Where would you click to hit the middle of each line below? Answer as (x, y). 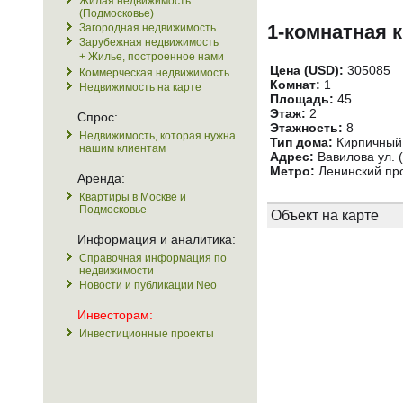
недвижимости (116, 271)
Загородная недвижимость (148, 28)
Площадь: (302, 99)
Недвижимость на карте (140, 87)
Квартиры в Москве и (133, 197)
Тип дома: (301, 142)
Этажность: (306, 128)
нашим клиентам (122, 148)
